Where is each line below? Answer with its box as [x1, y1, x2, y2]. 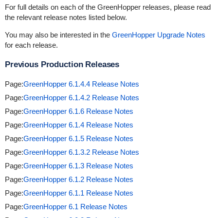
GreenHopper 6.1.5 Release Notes [23, 134, 133, 143]
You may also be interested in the [4, 31, 112, 39]
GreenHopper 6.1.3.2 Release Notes [23, 148, 139, 156]
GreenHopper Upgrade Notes [111, 31, 205, 39]
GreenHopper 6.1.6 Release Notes [23, 107, 133, 115]
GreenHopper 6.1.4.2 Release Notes [23, 93, 139, 102]
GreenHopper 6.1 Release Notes [23, 202, 127, 211]
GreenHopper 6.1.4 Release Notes [23, 121, 133, 129]
